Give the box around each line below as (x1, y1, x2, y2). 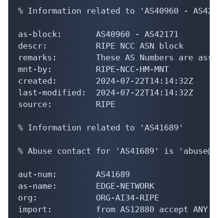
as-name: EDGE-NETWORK (18, 181, 154, 191)
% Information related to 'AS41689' (18, 122, 183, 132)
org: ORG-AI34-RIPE (18, 192, 159, 202)
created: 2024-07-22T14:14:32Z (18, 75, 193, 86)
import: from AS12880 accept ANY (18, 204, 208, 214)
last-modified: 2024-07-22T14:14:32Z (18, 87, 193, 97)
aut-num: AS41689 (18, 169, 130, 179)
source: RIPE (18, 99, 115, 109)
